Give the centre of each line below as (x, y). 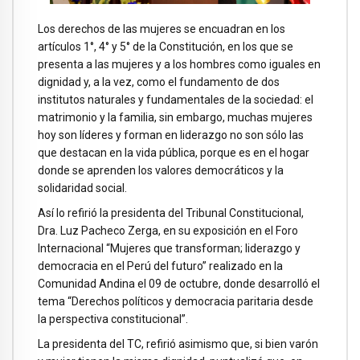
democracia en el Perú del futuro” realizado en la (160, 266)
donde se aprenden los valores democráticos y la (161, 170)
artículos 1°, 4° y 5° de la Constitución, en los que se (166, 47)
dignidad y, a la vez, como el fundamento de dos (159, 82)
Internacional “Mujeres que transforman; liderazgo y (169, 248)
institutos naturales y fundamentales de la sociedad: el (176, 100)
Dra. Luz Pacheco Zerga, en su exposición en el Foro (168, 230)
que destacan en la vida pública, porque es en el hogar (174, 153)
